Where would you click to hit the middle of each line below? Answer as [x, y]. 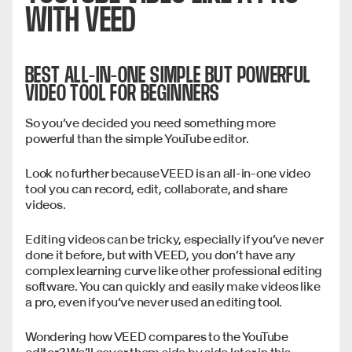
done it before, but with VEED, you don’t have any [161, 254]
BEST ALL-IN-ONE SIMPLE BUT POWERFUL [168, 75]
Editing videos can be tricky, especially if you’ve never [174, 238]
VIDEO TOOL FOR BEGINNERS [123, 93]
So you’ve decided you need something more [151, 122]
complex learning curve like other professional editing [174, 270]
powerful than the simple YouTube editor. [137, 138]
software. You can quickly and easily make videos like [173, 286]
